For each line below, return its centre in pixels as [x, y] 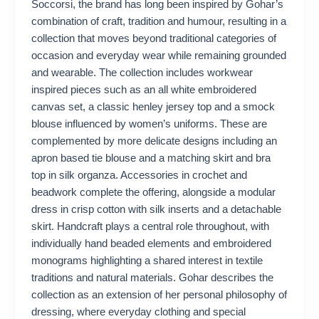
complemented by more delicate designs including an [155, 141]
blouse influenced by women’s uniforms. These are [150, 124]
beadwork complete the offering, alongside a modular [154, 193]
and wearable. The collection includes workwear [142, 73]
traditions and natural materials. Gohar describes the [153, 278]
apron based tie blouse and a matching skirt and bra [151, 158]
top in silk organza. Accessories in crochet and [140, 176]
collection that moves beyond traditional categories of [154, 39]
